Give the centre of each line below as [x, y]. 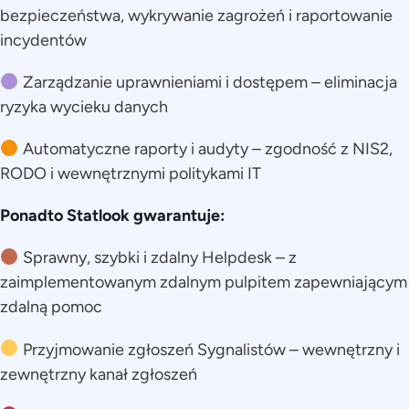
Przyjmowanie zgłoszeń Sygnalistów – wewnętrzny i [209, 349]
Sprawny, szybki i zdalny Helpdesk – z [157, 258]
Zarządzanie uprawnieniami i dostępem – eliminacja [208, 82]
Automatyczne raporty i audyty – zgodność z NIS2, [205, 148]
